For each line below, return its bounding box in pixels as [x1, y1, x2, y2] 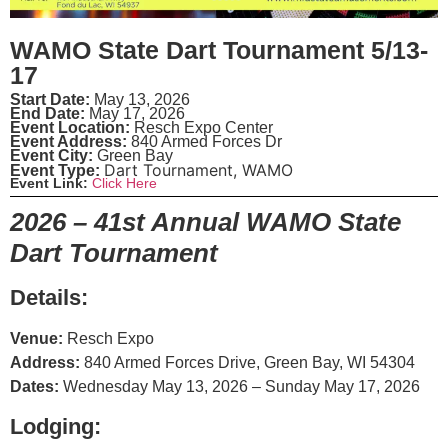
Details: [10, 285, 88, 311]
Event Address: [10, 133, 127, 151]
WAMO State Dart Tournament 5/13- [10, 36, 428, 65]
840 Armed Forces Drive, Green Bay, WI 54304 [84, 354, 415, 372]
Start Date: [10, 91, 90, 109]
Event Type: [10, 162, 104, 180]
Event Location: [10, 119, 130, 137]
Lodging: [10, 413, 101, 439]
